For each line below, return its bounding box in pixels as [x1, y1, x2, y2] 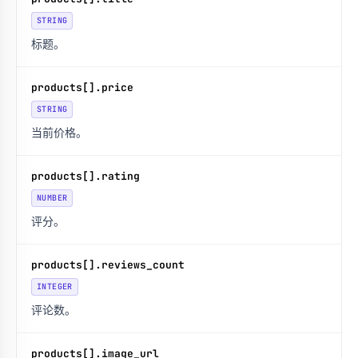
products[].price [31, 81, 133, 94]
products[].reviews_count [31, 258, 185, 272]
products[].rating [31, 169, 140, 183]
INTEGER [37, 281, 73, 292]
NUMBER [37, 193, 68, 203]
